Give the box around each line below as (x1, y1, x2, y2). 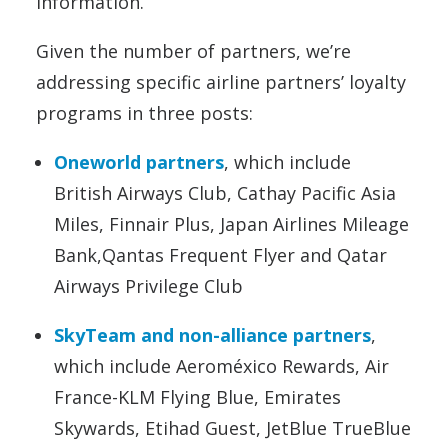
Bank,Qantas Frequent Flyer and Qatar (54, 243, 387, 267)
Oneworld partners (54, 150, 224, 174)
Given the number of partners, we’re (36, 39, 351, 63)
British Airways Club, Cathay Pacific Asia (54, 181, 396, 205)
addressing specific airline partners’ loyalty (36, 70, 406, 94)
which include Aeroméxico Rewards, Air (54, 354, 389, 378)
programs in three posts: (36, 101, 258, 125)
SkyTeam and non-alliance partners (54, 323, 371, 347)
